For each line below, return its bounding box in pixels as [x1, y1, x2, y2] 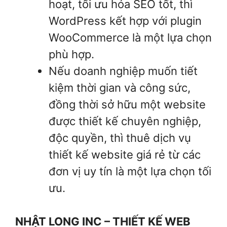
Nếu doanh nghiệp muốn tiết [49, 64, 198, 78]
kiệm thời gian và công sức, [49, 81, 191, 94]
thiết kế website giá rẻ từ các [49, 147, 201, 161]
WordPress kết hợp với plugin [49, 14, 202, 27]
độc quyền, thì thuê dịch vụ [49, 131, 191, 144]
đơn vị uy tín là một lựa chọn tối [49, 164, 211, 178]
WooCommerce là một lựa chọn [49, 30, 212, 44]
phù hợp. [49, 47, 94, 61]
